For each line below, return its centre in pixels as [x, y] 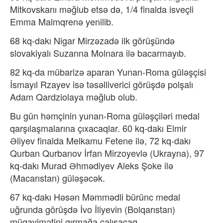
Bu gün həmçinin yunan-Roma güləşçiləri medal [105, 115]
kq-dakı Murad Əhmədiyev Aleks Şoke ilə [92, 165]
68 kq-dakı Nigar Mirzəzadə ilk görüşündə [92, 40]
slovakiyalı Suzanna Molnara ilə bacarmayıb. [98, 53]
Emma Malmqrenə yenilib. [62, 21]
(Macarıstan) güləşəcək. [57, 178]
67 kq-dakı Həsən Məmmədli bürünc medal [95, 197]
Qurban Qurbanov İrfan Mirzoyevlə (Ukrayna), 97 [107, 153]
